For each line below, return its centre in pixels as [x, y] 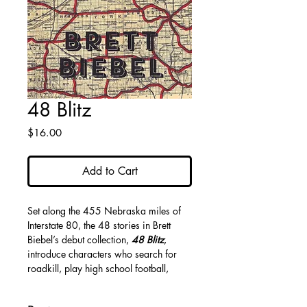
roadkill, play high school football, [98, 268]
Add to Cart [110, 171]
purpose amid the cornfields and [94, 297]
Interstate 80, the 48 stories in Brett [99, 225]
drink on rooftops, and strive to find [100, 283]
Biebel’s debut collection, [79, 240]
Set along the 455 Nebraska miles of [104, 211]
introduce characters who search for [102, 254]
